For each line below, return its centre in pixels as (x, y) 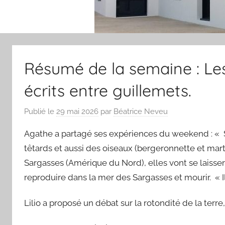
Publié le (40, 112)
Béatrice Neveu (141, 112)
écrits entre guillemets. (108, 90)
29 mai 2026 (77, 112)
